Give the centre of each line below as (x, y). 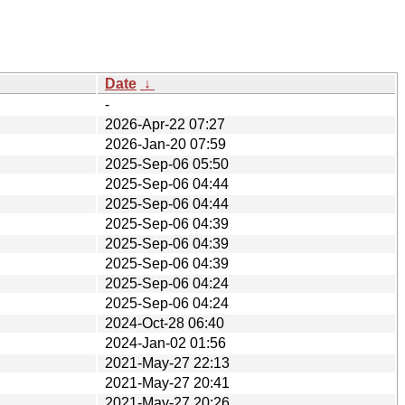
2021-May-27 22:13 (167, 363)
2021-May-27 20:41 (167, 382)
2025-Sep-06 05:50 (167, 164)
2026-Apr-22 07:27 (165, 124)
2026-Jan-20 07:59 (165, 144)
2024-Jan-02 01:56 (165, 343)
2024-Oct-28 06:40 (165, 323)
